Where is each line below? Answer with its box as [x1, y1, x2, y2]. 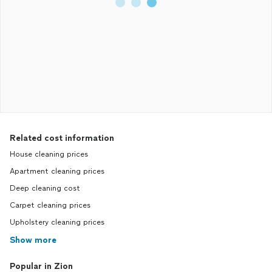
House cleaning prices [10, 150, 88, 158]
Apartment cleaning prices [10, 167, 104, 175]
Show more [10, 235, 56, 245]
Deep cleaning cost [10, 184, 80, 192]
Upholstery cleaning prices [10, 218, 104, 226]
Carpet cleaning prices [10, 201, 90, 209]
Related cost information [10, 133, 114, 143]
